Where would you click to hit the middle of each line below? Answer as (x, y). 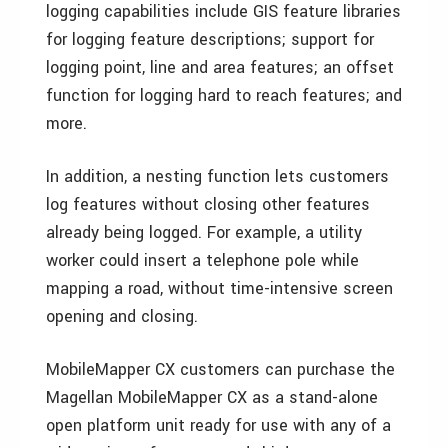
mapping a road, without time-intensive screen (219, 288)
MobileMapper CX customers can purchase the (220, 369)
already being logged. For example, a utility (204, 232)
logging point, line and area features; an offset (220, 67)
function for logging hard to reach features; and (224, 95)
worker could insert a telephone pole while (202, 260)
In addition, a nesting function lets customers (217, 176)
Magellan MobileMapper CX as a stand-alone (212, 397)
